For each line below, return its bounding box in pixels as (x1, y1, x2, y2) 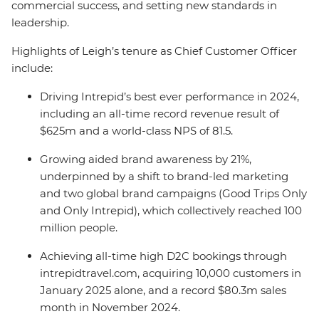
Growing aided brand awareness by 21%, (40, 152, 251, 166)
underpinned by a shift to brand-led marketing (40, 169, 288, 183)
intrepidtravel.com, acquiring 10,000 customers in (40, 266, 301, 280)
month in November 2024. (40, 300, 183, 314)
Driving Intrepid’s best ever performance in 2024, (40, 90, 299, 103)
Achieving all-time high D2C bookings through (40, 249, 287, 263)
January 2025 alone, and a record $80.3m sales (40, 283, 286, 297)
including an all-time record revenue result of (40, 107, 279, 120)
